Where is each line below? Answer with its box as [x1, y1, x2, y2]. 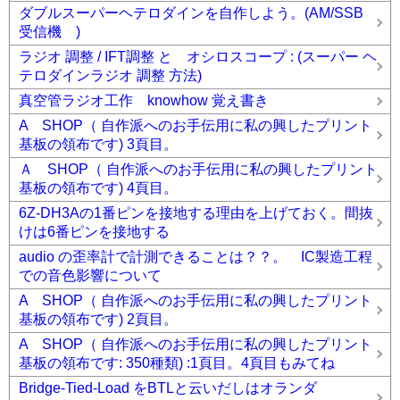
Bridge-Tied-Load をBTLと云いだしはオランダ [19, 380, 331, 396]
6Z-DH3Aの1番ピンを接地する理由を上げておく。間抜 [19, 205, 373, 221]
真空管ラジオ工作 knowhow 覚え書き [19, 93, 269, 108]
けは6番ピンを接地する [19, 224, 170, 239]
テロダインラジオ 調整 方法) [19, 68, 202, 83]
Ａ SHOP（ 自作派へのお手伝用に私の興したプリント [19, 162, 378, 177]
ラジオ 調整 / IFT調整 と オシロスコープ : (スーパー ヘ [19, 49, 377, 64]
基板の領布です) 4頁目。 [19, 180, 178, 196]
